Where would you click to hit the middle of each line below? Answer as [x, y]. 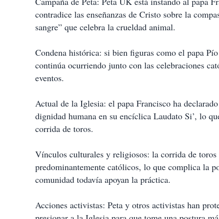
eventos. [50, 78]
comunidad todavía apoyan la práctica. [103, 179]
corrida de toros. [64, 129]
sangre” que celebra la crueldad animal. [105, 27]
